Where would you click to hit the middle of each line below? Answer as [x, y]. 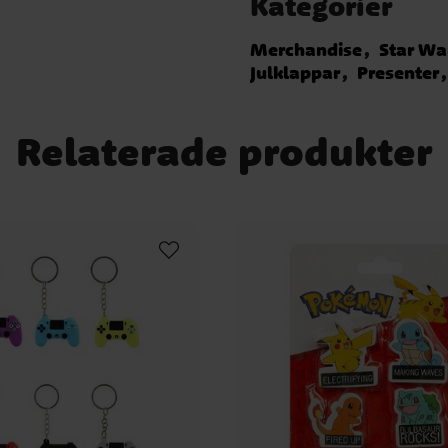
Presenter [398, 72]
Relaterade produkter [224, 151]
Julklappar [295, 72]
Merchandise [306, 49]
